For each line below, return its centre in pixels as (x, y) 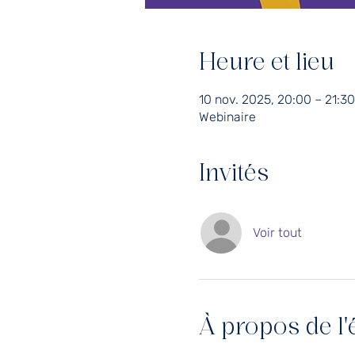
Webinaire (227, 117)
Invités (233, 175)
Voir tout (277, 233)
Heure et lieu (266, 64)
